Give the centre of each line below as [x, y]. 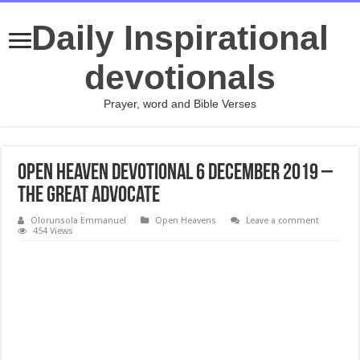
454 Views [53, 231]
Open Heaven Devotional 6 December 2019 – [176, 174]
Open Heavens [186, 221]
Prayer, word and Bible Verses [180, 104]
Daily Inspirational [180, 38]
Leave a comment [283, 221]
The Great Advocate [89, 196]
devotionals [180, 77]
